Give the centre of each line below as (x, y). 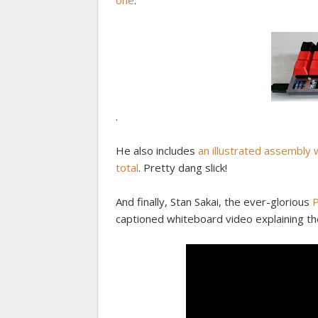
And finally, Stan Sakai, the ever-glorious (214, 202)
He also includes (157, 151)
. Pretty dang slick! (183, 168)
